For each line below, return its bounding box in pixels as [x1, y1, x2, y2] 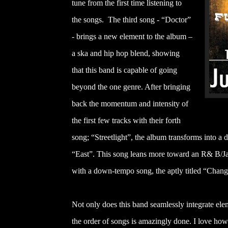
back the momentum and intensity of [72, 99, 188, 108]
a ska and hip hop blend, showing [72, 48, 180, 58]
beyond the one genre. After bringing [72, 82, 190, 91]
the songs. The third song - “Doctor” [72, 15, 191, 24]
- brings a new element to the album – [72, 32, 192, 41]
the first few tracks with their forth [72, 116, 181, 125]
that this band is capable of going [72, 65, 177, 74]
